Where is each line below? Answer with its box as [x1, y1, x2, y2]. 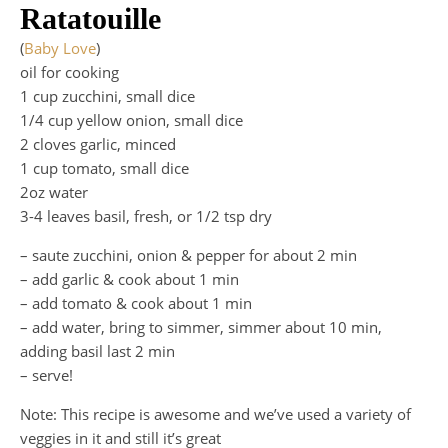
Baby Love [24, 38, 96, 59]
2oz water [20, 182, 88, 203]
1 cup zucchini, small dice [20, 86, 195, 107]
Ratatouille [20, 2, 161, 36]
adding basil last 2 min [20, 341, 175, 362]
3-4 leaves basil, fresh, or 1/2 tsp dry [20, 206, 272, 227]
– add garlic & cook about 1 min [20, 269, 239, 290]
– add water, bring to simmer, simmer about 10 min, [20, 317, 382, 338]
